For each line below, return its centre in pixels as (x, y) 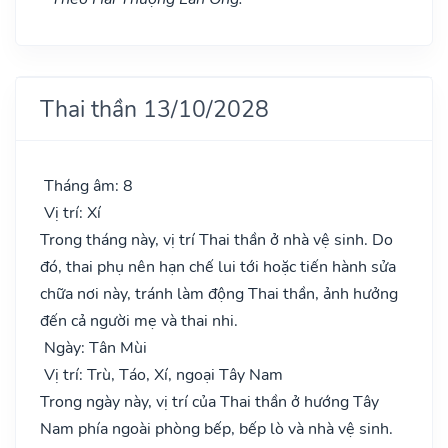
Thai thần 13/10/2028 (154, 108)
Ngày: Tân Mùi (93, 347)
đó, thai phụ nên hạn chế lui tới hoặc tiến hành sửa (218, 266)
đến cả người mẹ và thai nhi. (139, 320)
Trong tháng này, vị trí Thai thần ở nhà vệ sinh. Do (216, 239)
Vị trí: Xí (70, 212)
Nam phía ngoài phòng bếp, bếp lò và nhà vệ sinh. (216, 428)
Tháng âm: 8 (86, 185)
